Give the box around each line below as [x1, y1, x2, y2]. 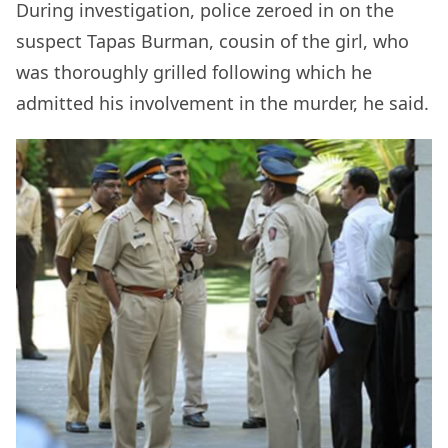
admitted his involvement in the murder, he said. [16, 91, 429, 116]
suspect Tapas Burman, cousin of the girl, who [16, 29, 409, 54]
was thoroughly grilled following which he [16, 60, 372, 85]
